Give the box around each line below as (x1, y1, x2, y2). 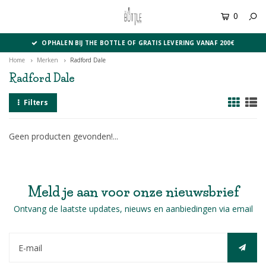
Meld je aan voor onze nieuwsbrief (27, 184, 239, 200)
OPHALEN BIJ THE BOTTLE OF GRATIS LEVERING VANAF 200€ (42, 39, 235, 47)
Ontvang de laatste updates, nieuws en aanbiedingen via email (13, 203, 253, 214)
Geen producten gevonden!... (9, 131, 118, 142)
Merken (37, 56, 58, 64)
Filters (23, 97, 49, 107)
